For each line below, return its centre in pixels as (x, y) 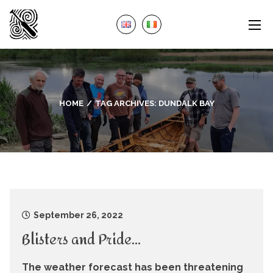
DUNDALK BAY (186, 103)
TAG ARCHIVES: (126, 103)
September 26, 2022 (78, 215)
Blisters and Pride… (81, 240)
